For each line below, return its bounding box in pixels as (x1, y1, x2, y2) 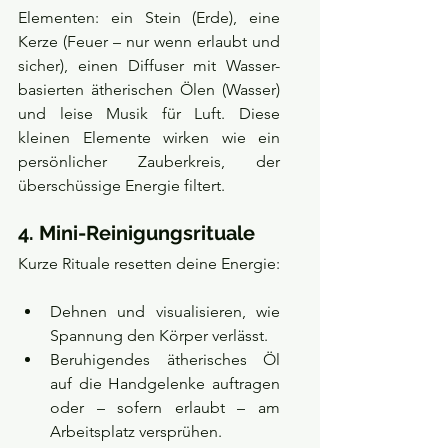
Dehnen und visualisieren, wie (50, 302, 280, 322)
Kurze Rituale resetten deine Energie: (18, 254, 280, 274)
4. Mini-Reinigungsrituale (18, 221, 255, 246)
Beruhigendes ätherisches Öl (50, 350, 280, 370)
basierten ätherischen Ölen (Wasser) (18, 80, 280, 100)
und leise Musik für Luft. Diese (18, 104, 280, 124)
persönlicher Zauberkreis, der (18, 152, 280, 172)
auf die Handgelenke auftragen (50, 374, 280, 394)
